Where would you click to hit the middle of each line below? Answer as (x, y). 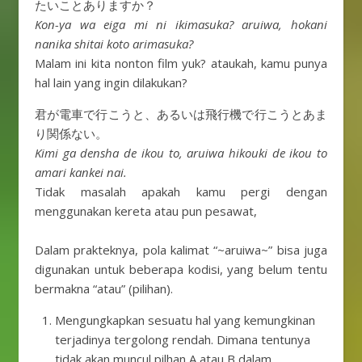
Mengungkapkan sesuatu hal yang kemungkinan (185, 320)
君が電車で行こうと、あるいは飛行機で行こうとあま (181, 114)
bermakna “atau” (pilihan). (104, 289)
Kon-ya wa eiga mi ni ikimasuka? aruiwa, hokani (181, 25)
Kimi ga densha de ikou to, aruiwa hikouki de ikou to (181, 153)
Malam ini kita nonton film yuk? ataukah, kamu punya (181, 63)
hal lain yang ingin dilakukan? (111, 83)
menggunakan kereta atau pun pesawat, (146, 211)
